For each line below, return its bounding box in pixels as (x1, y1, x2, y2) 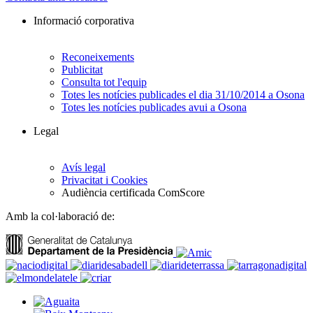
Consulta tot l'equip (61, 76, 147, 89)
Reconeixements (61, 51, 134, 64)
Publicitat (61, 64, 103, 76)
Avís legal (61, 161, 105, 174)
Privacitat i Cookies (61, 174, 147, 187)
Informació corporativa (34, 15, 134, 27)
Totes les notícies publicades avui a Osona (61, 101, 247, 114)
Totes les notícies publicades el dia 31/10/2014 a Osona (61, 89, 305, 101)
